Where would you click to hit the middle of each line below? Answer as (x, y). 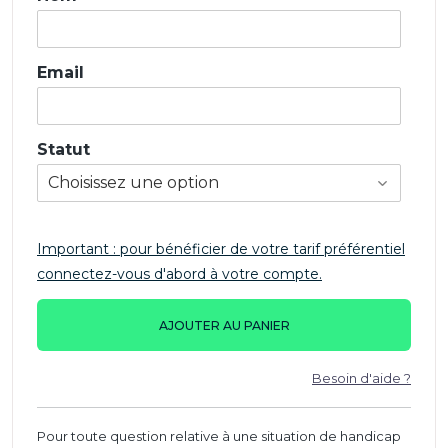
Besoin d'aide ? (361, 377)
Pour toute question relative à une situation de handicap (219, 435)
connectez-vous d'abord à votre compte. (179, 274)
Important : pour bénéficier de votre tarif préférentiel (221, 249)
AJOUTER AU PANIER (224, 326)
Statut (63, 149)
